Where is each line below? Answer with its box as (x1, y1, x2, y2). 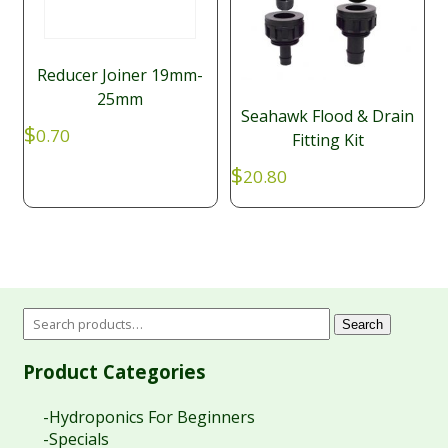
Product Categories (22, 358, 206, 384)
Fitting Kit (291, 129, 364, 152)
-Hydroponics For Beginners (42, 405, 255, 428)
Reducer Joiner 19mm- (37, 63, 204, 86)
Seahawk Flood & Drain (241, 105, 415, 128)
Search (342, 316, 384, 332)
